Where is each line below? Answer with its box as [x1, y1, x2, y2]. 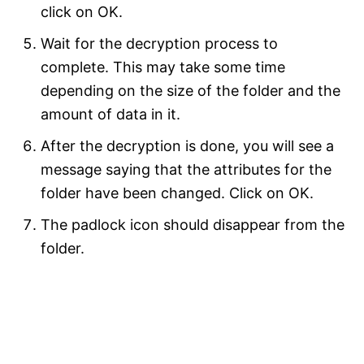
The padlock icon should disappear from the [41, 215, 344, 233]
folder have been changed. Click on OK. [41, 184, 314, 201]
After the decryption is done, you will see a [41, 136, 334, 154]
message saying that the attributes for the [41, 160, 331, 178]
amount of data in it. [41, 105, 180, 123]
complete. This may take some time [41, 58, 285, 76]
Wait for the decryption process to [41, 34, 278, 52]
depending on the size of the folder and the [41, 81, 340, 99]
